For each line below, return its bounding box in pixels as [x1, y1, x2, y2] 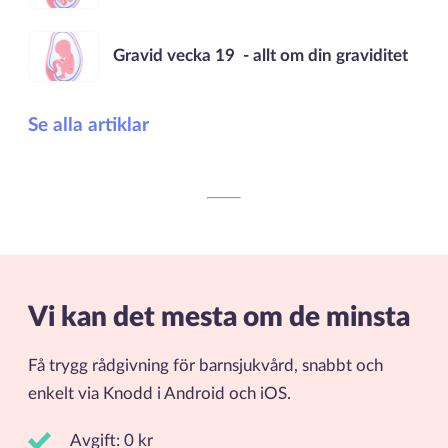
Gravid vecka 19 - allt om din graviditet [113, 48, 409, 65]
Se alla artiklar [27, 116, 149, 136]
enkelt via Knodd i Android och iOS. [27, 386, 291, 403]
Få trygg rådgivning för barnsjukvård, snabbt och [27, 358, 383, 375]
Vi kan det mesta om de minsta [27, 303, 410, 331]
